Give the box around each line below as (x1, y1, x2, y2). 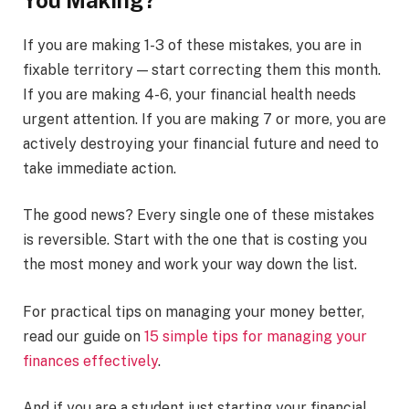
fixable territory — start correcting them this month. (23, 60, 381, 79)
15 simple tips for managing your (144, 327, 367, 345)
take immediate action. (23, 159, 176, 177)
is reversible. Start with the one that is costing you (23, 231, 367, 249)
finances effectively (23, 351, 158, 370)
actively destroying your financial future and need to (23, 134, 379, 152)
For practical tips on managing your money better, (23, 302, 364, 320)
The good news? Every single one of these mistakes (23, 206, 374, 225)
